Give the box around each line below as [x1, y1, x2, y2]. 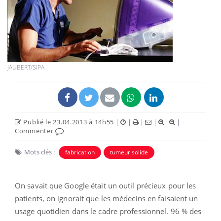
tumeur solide [110, 147, 148, 156]
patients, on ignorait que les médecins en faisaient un [15, 193, 198, 203]
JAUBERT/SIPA [7, 63, 44, 72]
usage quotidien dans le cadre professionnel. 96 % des [15, 206, 202, 216]
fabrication [65, 147, 95, 156]
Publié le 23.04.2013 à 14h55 [21, 117, 114, 126]
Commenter [15, 126, 55, 135]
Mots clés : [24, 147, 55, 156]
